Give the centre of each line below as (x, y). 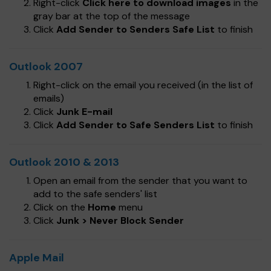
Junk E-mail (84, 112)
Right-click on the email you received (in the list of (143, 85)
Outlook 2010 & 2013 (64, 162)
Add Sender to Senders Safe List (135, 29)
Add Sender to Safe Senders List (135, 125)
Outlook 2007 (46, 67)
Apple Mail (37, 258)
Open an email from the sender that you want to (140, 181)
